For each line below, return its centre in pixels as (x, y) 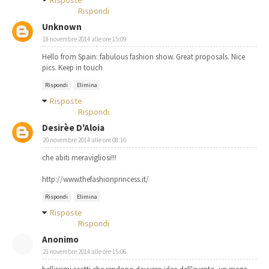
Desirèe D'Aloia (73, 128)
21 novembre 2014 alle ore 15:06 (84, 252)
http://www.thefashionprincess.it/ (95, 180)
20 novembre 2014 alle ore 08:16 (84, 140)
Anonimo (60, 240)
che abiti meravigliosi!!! (79, 158)
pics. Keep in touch (72, 68)
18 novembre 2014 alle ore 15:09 (84, 39)
